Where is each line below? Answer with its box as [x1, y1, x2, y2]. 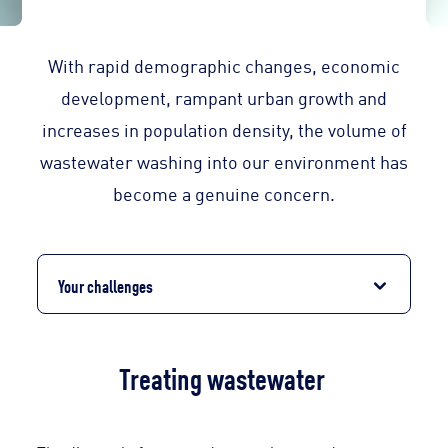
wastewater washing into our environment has [40, 148, 408, 175]
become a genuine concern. [113, 180, 335, 207]
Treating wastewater [118, 357, 330, 398]
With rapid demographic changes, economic [48, 52, 400, 79]
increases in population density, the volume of [41, 116, 407, 143]
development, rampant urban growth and [61, 84, 387, 111]
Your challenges [58, 272, 154, 298]
